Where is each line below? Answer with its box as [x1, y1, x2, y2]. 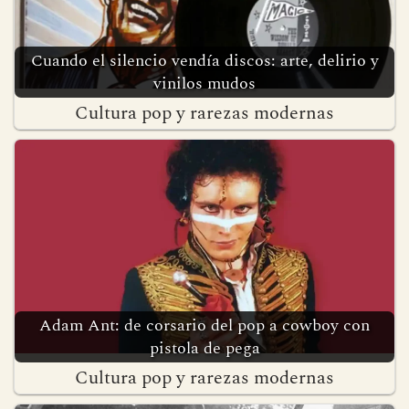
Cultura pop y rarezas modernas [75, 158, 334, 186]
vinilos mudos [153, 130, 256, 155]
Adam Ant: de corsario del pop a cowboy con [39, 372, 370, 397]
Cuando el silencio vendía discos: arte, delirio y [30, 107, 379, 132]
